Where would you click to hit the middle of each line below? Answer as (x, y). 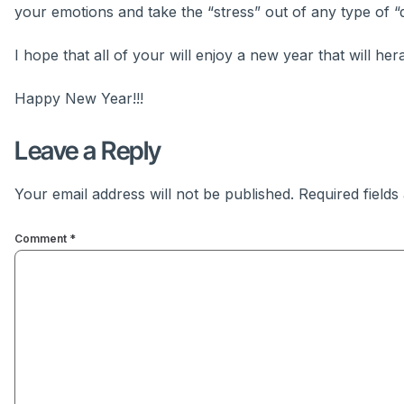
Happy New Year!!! (79, 99)
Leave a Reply (88, 151)
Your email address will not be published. (154, 194)
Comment (42, 238)
